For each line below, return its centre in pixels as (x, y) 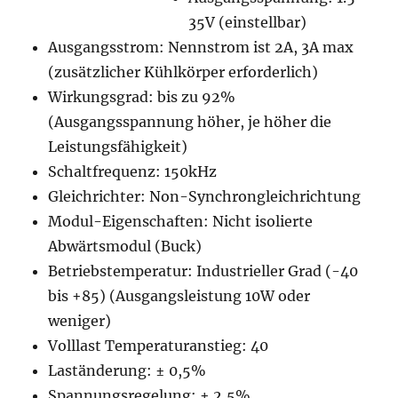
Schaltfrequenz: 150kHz (133, 171)
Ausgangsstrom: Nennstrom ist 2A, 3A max (201, 47)
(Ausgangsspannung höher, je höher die (190, 122)
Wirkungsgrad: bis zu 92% (142, 97)
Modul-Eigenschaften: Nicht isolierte (181, 221)
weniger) (80, 321)
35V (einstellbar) (248, 22)
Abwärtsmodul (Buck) (125, 246)
